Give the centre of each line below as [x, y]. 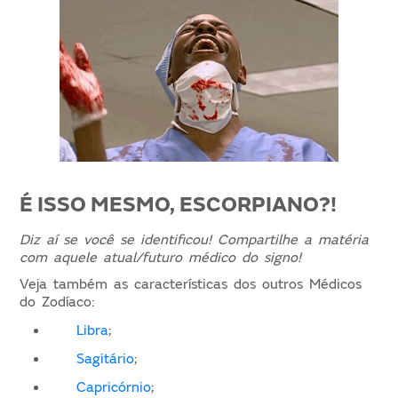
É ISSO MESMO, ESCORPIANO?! [179, 204]
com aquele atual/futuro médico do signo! [161, 257]
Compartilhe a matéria [294, 239]
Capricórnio [114, 387]
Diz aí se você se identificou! [116, 239]
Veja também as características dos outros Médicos [191, 284]
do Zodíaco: [57, 302]
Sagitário [106, 358]
